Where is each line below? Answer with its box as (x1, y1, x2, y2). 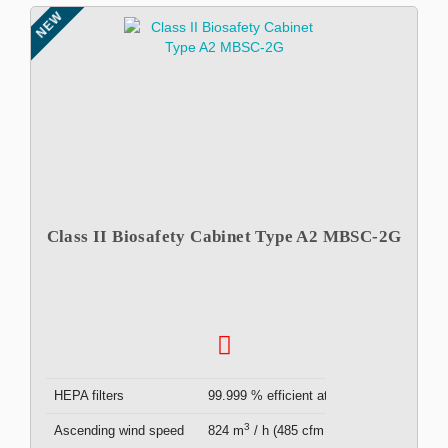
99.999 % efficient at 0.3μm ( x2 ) (208, 388, 402, 403)
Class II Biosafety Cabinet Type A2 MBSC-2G (46, 227, 402, 246)
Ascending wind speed (54, 423, 184, 438)
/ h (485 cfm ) (250, 423, 332, 438)
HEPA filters (54, 388, 124, 403)
